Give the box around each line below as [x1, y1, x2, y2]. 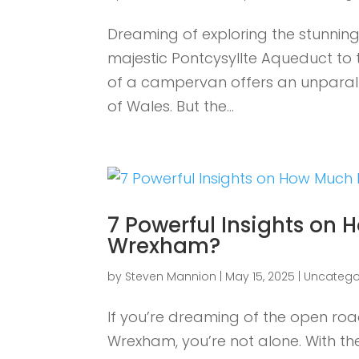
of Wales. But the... [107, 95, 235, 116]
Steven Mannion [125, 268, 217, 284]
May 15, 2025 [225, 268, 296, 284]
